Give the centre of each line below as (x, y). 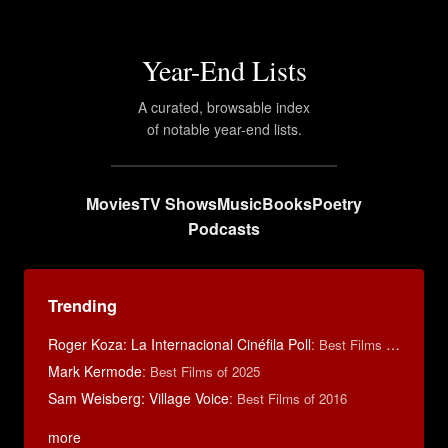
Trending (82, 305)
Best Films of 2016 (292, 398)
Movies (113, 203)
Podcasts (224, 228)
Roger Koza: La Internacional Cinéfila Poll (179, 344)
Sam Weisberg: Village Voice (138, 398)
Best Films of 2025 (205, 371)
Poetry (337, 203)
